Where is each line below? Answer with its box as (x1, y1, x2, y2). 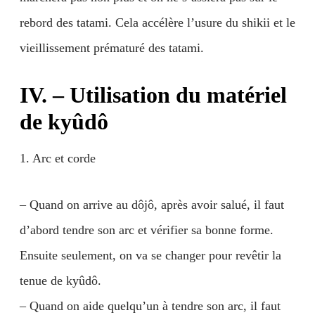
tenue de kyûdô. (20, 274, 101, 288)
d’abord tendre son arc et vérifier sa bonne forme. (20, 223, 274, 237)
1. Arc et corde (20, 151, 96, 165)
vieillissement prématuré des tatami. (20, 41, 204, 55)
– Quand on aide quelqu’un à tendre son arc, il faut (20, 299, 281, 313)
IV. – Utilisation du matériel (20, 82, 287, 108)
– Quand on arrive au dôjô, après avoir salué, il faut (20, 198, 284, 212)
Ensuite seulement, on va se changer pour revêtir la (20, 248, 281, 262)
